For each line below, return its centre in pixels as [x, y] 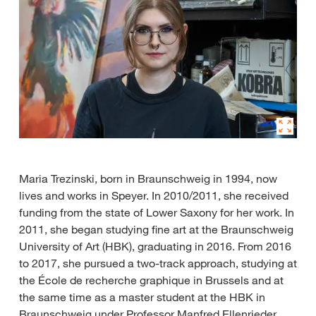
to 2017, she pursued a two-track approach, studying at [158, 263]
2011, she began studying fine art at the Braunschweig [156, 230]
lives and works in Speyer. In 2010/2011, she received [154, 196]
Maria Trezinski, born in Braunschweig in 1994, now [148, 179]
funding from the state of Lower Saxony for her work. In [157, 213]
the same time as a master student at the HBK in [142, 297]
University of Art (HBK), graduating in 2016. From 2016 [155, 247]
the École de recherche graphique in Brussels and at [151, 280]
